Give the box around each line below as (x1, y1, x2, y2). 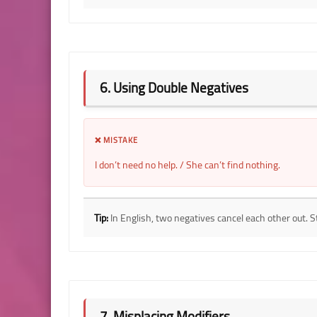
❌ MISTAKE (95, 132, 138, 147)
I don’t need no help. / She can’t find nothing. (95, 155, 280, 174)
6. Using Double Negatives (100, 74, 248, 100)
